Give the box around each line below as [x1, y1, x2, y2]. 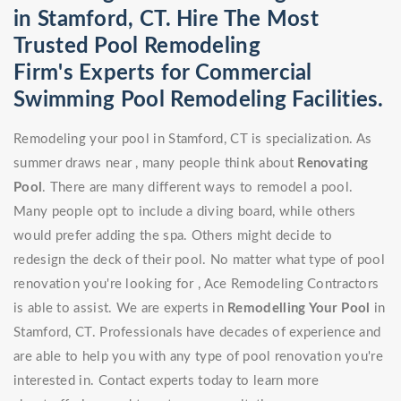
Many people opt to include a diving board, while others [13, 205, 356, 218]
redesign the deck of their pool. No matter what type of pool [13, 253, 385, 267]
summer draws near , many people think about [13, 157, 298, 170]
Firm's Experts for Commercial [13, 63, 312, 84]
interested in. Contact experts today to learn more [13, 374, 319, 388]
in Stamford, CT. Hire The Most [13, 9, 319, 30]
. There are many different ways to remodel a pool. [42, 181, 354, 194]
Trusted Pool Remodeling [13, 36, 260, 57]
